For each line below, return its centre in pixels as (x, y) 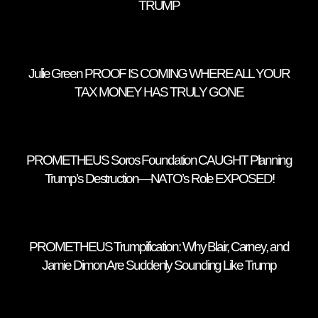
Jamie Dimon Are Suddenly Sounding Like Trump (159, 265)
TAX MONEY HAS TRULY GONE (159, 92)
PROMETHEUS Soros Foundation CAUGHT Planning (159, 160)
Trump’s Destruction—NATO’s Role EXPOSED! (159, 178)
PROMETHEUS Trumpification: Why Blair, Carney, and (159, 246)
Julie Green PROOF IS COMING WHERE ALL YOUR (159, 73)
